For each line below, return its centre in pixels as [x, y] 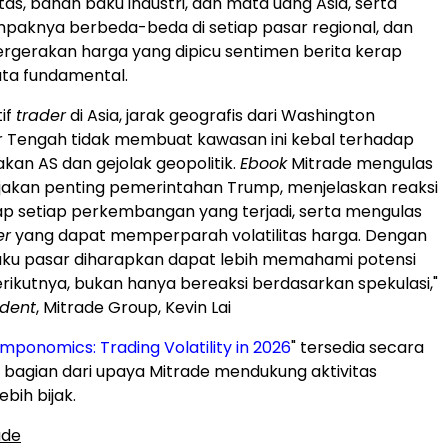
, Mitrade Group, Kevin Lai [133, 308]
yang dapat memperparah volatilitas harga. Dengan [219, 236]
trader [41, 116]
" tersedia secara [357, 348]
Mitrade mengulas [360, 164]
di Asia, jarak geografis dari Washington [220, 116]
